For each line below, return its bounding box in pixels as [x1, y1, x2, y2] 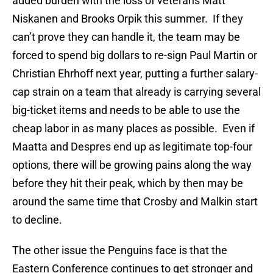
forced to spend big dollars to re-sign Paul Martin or [12, 49, 257, 62]
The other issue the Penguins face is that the [12, 244, 227, 257]
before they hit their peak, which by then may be [12, 177, 243, 190]
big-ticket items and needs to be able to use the [12, 104, 240, 117]
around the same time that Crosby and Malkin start [12, 195, 258, 208]
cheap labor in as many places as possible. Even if [12, 122, 255, 135]
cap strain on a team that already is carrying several [12, 85, 261, 99]
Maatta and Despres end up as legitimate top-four [12, 140, 252, 154]
